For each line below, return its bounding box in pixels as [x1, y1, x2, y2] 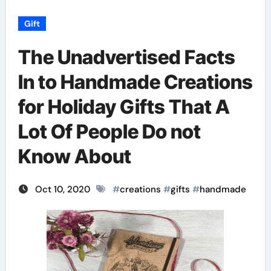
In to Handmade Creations [18, 70, 253, 94]
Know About [18, 145, 131, 168]
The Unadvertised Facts [18, 45, 235, 69]
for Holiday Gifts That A [18, 95, 230, 119]
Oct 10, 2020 [34, 183, 93, 195]
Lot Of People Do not [18, 120, 201, 143]
